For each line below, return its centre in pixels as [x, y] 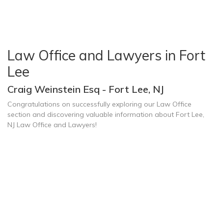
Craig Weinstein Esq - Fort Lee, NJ [86, 89]
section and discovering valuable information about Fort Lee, [106, 114]
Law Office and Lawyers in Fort [106, 55]
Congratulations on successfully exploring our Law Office [99, 104]
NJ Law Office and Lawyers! [52, 125]
